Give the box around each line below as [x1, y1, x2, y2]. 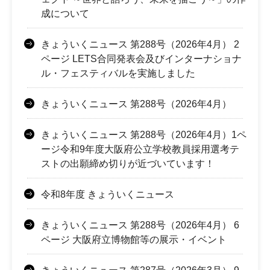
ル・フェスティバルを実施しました [41, 67, 195, 78]
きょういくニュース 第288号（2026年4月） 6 [41, 219, 239, 230]
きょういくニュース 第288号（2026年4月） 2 [41, 39, 239, 49]
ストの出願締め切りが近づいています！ [41, 158, 215, 169]
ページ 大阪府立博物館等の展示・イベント [41, 234, 227, 245]
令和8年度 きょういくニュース [41, 189, 174, 199]
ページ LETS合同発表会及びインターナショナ [41, 53, 242, 64]
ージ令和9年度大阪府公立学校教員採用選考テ [41, 143, 239, 154]
